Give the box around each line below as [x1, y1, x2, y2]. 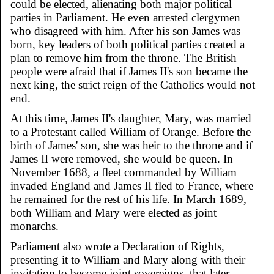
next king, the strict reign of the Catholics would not [10, 78, 255, 91]
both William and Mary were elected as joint [10, 206, 217, 219]
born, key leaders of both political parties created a [10, 37, 245, 51]
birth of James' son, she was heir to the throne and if [10, 138, 253, 152]
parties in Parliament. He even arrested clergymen [10, 10, 240, 24]
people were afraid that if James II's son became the [10, 64, 248, 78]
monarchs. [10, 219, 59, 232]
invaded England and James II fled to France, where [10, 179, 253, 192]
